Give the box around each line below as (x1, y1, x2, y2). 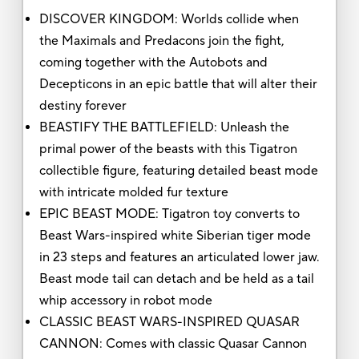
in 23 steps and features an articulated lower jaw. (38, 248, 320, 265)
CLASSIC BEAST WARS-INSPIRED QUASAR (38, 313, 300, 330)
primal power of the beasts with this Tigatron (38, 140, 297, 157)
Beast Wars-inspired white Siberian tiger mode (38, 227, 311, 244)
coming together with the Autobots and (38, 54, 268, 71)
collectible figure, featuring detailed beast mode (38, 162, 318, 179)
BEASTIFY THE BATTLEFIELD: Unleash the (38, 119, 289, 135)
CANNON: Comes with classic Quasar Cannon (38, 335, 307, 352)
